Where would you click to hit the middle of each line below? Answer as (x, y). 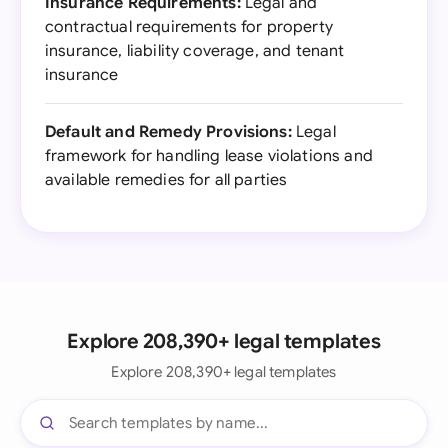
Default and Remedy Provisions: (168, 132)
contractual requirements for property (189, 27)
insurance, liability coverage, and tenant (195, 51)
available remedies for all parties (166, 180)
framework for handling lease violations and (209, 156)
